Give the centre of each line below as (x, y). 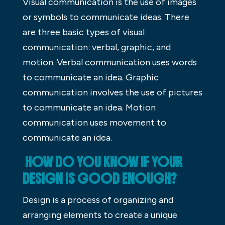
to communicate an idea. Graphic (90, 77)
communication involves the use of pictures (112, 92)
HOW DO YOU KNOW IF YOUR (102, 162)
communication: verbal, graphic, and (96, 47)
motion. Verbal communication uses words (109, 62)
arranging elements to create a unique (100, 215)
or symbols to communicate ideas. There (106, 17)
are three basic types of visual (83, 32)
